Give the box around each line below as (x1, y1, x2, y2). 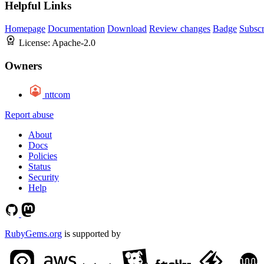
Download (107, 24, 147, 34)
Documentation (48, 24, 105, 34)
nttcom (45, 89, 70, 100)
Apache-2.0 (52, 38, 95, 48)
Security (28, 171, 59, 182)
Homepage (5, 24, 45, 34)
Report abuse (5, 109, 54, 120)
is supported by (62, 228, 121, 239)
